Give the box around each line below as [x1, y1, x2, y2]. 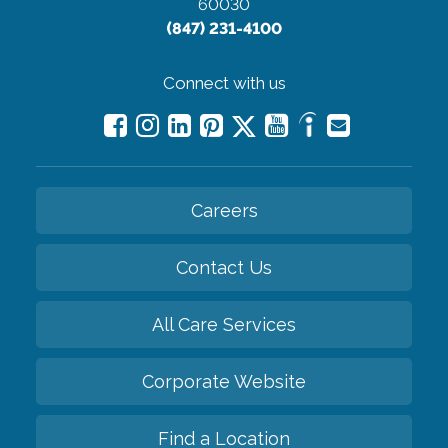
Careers [190, 200, 258, 222]
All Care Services [152, 314, 296, 336]
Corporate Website [142, 371, 306, 393]
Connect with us [162, 73, 286, 94]
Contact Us [176, 257, 272, 279]
